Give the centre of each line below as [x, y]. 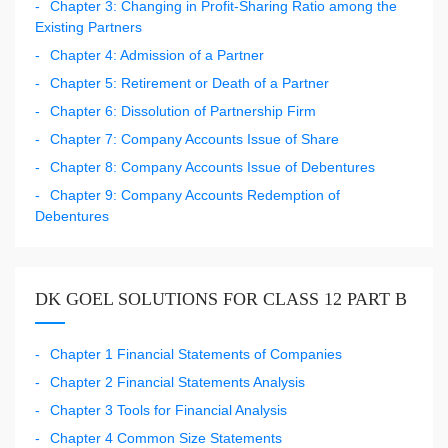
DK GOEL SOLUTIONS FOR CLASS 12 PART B [221, 298]
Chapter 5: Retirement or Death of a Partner [189, 82]
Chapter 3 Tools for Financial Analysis [168, 409]
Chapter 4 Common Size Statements [166, 437]
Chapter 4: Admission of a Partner [157, 54]
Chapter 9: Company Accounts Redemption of [195, 194]
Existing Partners [88, 26]
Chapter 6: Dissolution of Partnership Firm [183, 110]
